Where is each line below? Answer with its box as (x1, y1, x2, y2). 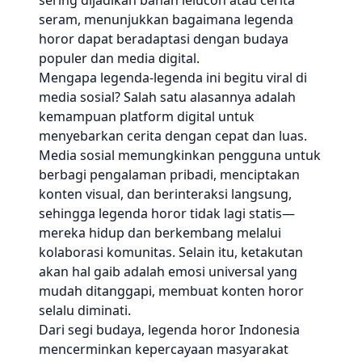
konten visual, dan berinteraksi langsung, (39, 185, 292, 203)
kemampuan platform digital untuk (39, 107, 255, 125)
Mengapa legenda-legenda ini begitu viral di (39, 69, 307, 86)
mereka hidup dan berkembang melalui (39, 224, 281, 242)
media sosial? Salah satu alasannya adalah (39, 88, 296, 106)
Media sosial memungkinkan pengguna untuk (39, 146, 321, 164)
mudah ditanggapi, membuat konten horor (39, 282, 304, 300)
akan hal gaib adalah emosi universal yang (39, 263, 297, 280)
